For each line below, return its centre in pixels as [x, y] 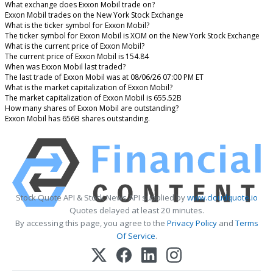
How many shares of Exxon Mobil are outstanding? [92, 108]
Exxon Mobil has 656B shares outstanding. [77, 119]
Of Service [136, 236]
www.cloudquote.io [222, 198]
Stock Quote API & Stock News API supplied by [101, 198]
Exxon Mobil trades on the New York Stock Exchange [94, 15]
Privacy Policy [192, 223]
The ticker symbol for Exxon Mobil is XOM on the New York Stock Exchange [132, 36]
